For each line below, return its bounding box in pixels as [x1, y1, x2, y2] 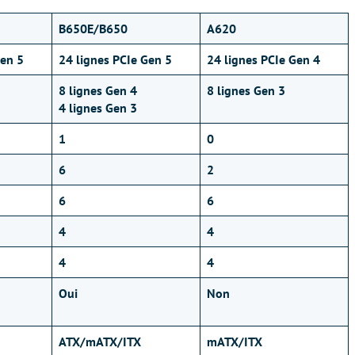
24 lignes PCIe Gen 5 [59, 52, 172, 67]
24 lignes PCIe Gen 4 [207, 52, 320, 67]
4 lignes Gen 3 [59, 100, 137, 116]
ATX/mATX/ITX [59, 334, 141, 349]
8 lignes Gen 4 [59, 82, 137, 98]
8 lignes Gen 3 [207, 82, 285, 98]
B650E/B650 [59, 21, 128, 36]
